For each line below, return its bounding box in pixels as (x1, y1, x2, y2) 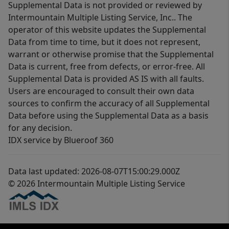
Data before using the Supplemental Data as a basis (8, 110, 209, 122)
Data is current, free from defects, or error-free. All (8, 61, 205, 73)
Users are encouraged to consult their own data (8, 85, 194, 97)
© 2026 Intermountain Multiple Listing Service (8, 178, 185, 190)
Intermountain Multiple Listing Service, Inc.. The (8, 12, 192, 24)
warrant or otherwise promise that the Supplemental (8, 49, 214, 60)
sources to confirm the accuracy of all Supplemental (8, 98, 210, 109)
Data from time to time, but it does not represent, (8, 36, 200, 48)
